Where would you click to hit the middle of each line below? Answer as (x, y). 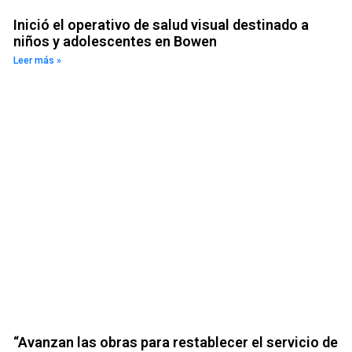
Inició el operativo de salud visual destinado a (161, 25)
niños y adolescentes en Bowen (115, 42)
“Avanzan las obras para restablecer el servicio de (175, 342)
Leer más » (37, 61)
